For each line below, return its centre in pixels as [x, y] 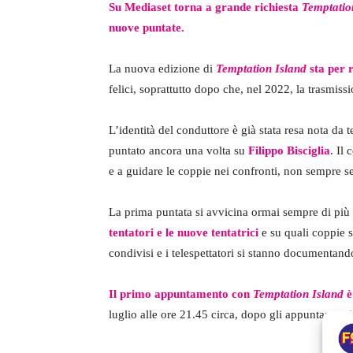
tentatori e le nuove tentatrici [184, 233]
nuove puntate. [147, 28]
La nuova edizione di [162, 69]
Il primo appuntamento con [181, 294]
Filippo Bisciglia [289, 151]
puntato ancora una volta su [178, 151]
